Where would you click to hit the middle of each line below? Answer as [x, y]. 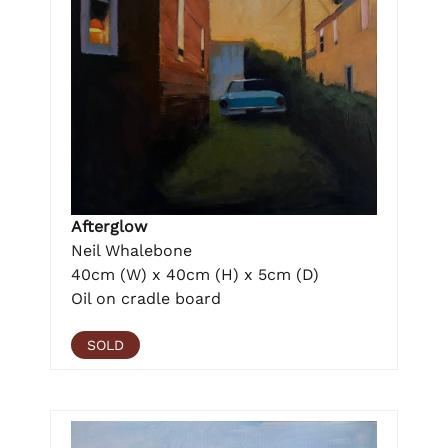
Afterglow [109, 226]
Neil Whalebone [131, 250]
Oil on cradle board [146, 298]
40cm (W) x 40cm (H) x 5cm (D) [195, 274]
